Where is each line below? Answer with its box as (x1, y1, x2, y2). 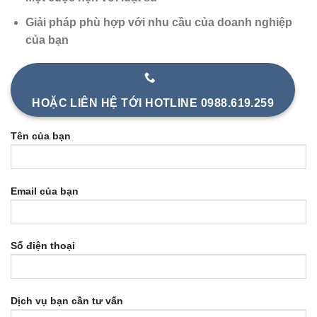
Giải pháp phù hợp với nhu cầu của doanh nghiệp (25, 16, 292, 28)
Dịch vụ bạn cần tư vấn (11, 295, 123, 307)
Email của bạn (11, 185, 79, 197)
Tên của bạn (11, 129, 71, 142)
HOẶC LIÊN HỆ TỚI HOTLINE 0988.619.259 (32, 97, 275, 110)
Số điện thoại (11, 240, 75, 252)
